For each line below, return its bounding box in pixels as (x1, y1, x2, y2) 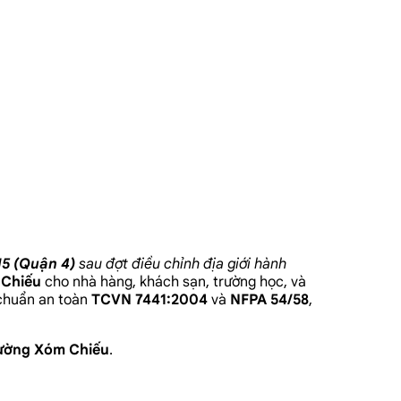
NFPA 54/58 (230, 290, 309, 309)
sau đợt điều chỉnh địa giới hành (79, 254, 286, 273)
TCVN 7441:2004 (91, 290, 208, 309)
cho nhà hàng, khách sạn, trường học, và (41, 272, 306, 291)
